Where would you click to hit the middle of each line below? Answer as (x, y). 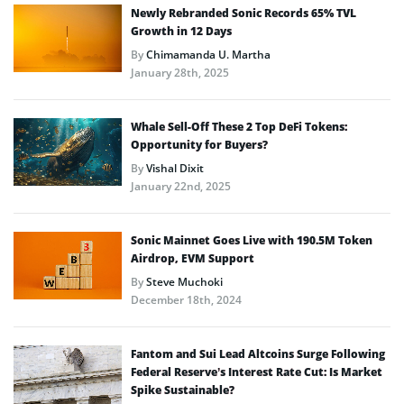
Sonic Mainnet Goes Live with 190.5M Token (252, 240)
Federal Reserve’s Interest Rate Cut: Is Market (257, 372)
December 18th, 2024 (186, 299)
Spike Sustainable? (183, 390)
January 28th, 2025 (180, 72)
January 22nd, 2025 (181, 186)
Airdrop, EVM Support (193, 258)
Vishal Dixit (175, 168)
